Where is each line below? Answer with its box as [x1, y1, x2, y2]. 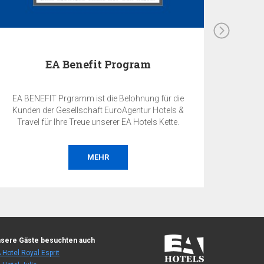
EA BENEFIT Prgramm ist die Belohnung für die [12, 93, 184, 103]
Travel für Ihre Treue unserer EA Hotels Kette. [41, 117, 179, 127]
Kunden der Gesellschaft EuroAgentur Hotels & [12, 105, 184, 115]
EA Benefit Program [45, 57, 151, 71]
